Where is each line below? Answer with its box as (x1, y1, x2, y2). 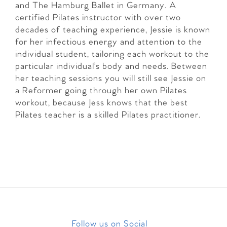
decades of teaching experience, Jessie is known (15, 24, 210, 35)
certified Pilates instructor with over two (15, 12, 181, 23)
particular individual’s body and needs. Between (15, 61, 207, 72)
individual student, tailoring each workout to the (15, 49, 209, 60)
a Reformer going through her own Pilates (15, 85, 187, 96)
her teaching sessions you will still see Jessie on (15, 73, 206, 84)
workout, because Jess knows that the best (15, 97, 188, 108)
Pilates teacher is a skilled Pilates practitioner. (15, 109, 201, 121)
